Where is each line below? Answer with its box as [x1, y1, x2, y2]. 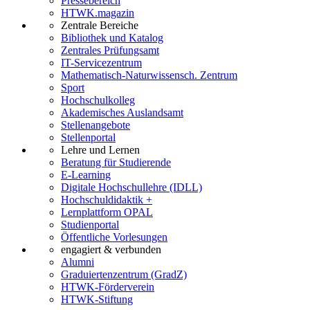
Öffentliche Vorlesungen [61, 231, 167, 244]
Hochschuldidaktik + [61, 194, 152, 206]
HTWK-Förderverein [61, 281, 154, 293]
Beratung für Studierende [61, 156, 171, 169]
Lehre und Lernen [61, 144, 140, 156]
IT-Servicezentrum [61, 57, 142, 69]
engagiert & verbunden [61, 244, 161, 256]
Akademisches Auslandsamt [61, 107, 183, 119]
